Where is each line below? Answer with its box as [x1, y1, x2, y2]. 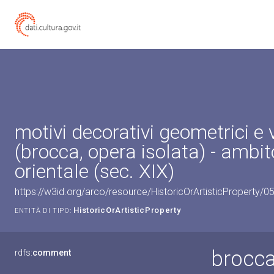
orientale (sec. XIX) [15, 160, 174, 183]
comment [32, 248, 71, 257]
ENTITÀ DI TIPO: [15, 207, 72, 215]
